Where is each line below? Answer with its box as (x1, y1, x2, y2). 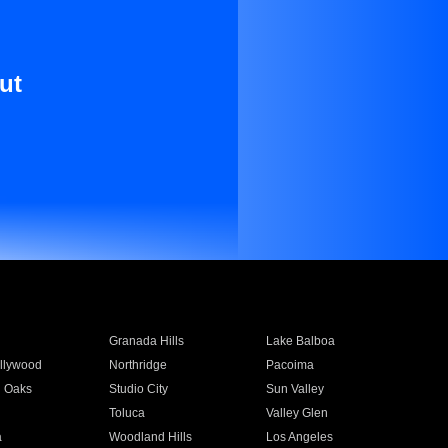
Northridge (108, 358, 167, 372)
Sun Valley (266, 382, 325, 396)
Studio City (108, 382, 168, 396)
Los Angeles (266, 430, 334, 444)
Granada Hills (108, 334, 184, 348)
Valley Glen (266, 406, 329, 420)
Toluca (108, 406, 145, 420)
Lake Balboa (266, 334, 336, 348)
